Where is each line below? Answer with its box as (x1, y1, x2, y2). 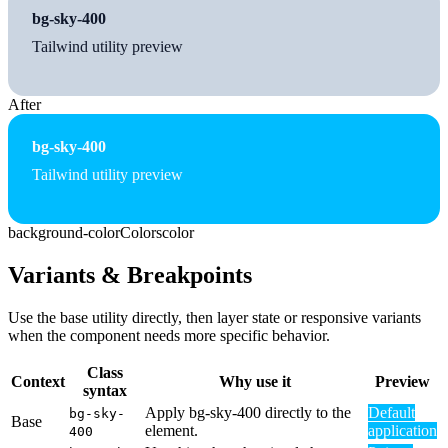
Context (11, 372, 65, 390)
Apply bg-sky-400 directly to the (145, 403, 351, 421)
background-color (8, 223, 120, 241)
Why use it (218, 372, 291, 390)
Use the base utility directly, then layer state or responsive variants (8, 308, 421, 326)
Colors (120, 223, 162, 241)
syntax (83, 381, 127, 399)
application (368, 421, 437, 439)
